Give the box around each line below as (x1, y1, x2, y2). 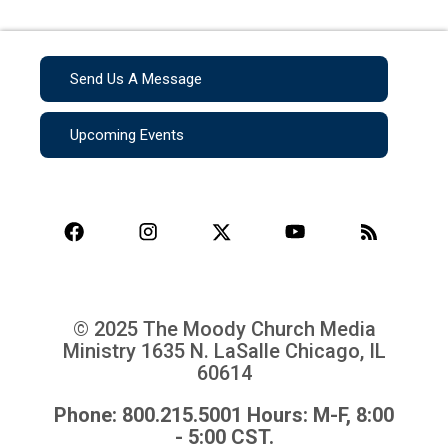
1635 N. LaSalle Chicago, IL (140, 339, 386, 364)
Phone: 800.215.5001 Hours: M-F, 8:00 (54, 403, 394, 428)
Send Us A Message (70, 70, 202, 89)
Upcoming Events (70, 126, 184, 145)
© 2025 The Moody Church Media (72, 317, 376, 342)
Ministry (62, 339, 141, 364)
